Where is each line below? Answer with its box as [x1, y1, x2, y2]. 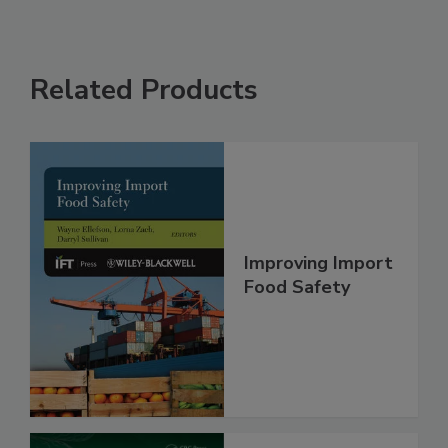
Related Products [30, 91, 258, 130]
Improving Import [244, 272, 393, 297]
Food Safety [244, 296, 350, 321]
